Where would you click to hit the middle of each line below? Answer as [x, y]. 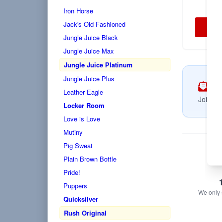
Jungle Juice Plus [89, 79]
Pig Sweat [78, 145]
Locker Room [84, 105]
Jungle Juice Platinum [98, 65]
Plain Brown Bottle [90, 159]
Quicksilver [81, 199]
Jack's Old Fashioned [94, 24]
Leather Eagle [83, 92]
